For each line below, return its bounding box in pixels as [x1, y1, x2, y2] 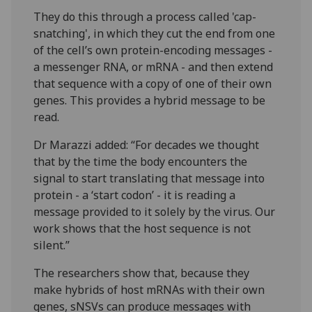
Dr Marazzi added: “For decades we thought [33, 137, 260, 153]
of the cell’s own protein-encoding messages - [33, 42, 273, 58]
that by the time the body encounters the [33, 154, 248, 170]
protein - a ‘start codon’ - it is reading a [33, 187, 236, 203]
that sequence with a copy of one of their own [33, 76, 272, 92]
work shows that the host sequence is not [33, 221, 251, 237]
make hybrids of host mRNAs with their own [33, 282, 265, 298]
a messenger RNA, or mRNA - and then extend [33, 59, 274, 75]
